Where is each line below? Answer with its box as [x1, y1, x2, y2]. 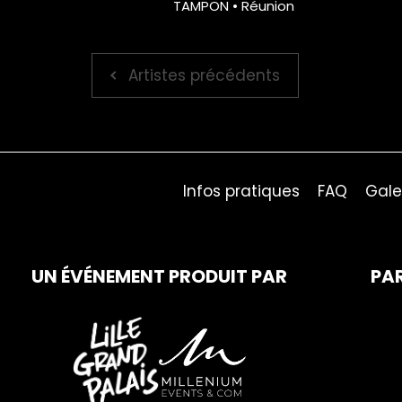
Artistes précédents [128, 64, 280, 86]
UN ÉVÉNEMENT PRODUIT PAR [31, 263, 287, 289]
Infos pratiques [182, 180, 300, 203]
